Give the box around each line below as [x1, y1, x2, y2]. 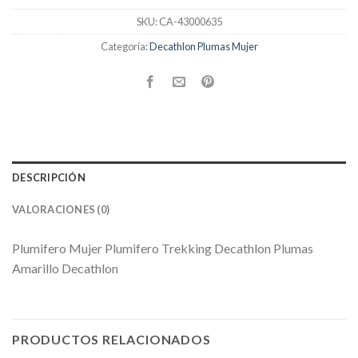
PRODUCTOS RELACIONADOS [12, 332, 211, 348]
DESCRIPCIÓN [12, 171, 86, 185]
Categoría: [100, 40, 149, 54]
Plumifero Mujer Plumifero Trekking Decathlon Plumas [12, 241, 313, 257]
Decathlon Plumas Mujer [149, 40, 258, 54]
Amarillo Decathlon [12, 261, 118, 276]
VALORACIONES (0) [12, 203, 110, 217]
